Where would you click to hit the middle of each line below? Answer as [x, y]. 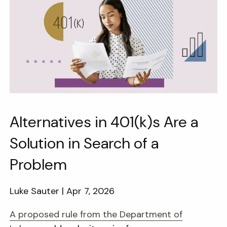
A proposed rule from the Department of [96, 214]
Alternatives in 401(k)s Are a [104, 122]
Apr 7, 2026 [91, 191]
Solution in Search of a [84, 143]
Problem [39, 164]
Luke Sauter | [38, 191]
